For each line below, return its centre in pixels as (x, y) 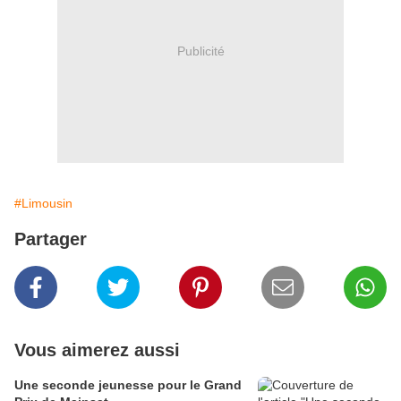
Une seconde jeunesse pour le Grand (128, 385)
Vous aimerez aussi (97, 350)
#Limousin (43, 203)
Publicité (200, 51)
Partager (51, 239)
